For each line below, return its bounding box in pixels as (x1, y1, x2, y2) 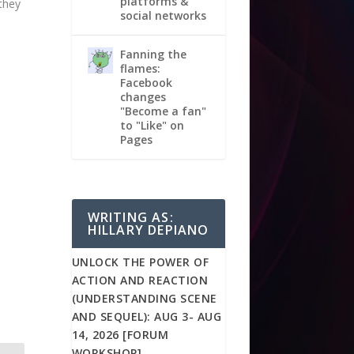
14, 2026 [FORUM (71, 327, 169, 343)
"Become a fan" (119, 103, 206, 119)
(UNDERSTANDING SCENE (71, 291, 217, 307)
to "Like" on (119, 117, 184, 133)
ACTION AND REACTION (71, 273, 209, 288)
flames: (119, 60, 160, 76)
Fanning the (119, 46, 186, 62)
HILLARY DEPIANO (87, 221, 209, 239)
